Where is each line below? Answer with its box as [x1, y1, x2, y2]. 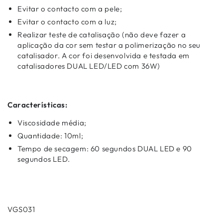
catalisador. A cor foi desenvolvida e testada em [17, 51, 190, 60]
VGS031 [7, 205, 35, 214]
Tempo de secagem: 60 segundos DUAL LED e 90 [17, 144, 192, 153]
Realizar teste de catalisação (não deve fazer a [17, 30, 186, 39]
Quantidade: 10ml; [17, 131, 84, 140]
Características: [7, 100, 68, 110]
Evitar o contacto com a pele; [17, 4, 122, 13]
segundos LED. [17, 154, 70, 164]
